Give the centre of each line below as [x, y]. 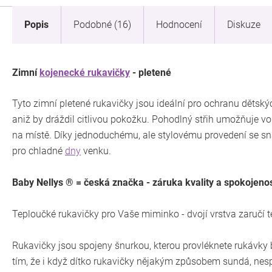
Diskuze [244, 25]
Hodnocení [179, 25]
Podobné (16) [102, 25]
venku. [96, 151]
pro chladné [39, 151]
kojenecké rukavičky [85, 73]
